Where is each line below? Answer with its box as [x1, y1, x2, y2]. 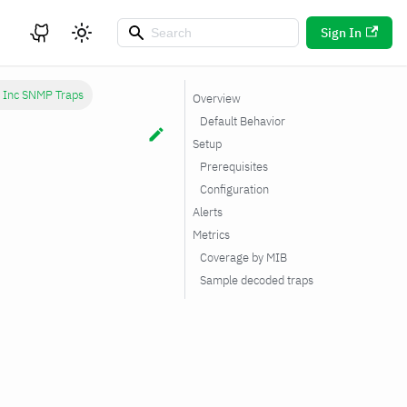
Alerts [193, 204, 223, 220]
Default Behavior [200, 114, 285, 129]
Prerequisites [200, 159, 268, 174]
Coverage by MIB [200, 250, 287, 265]
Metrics [193, 227, 230, 243]
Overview [193, 91, 241, 106]
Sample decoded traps [200, 273, 313, 288]
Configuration [200, 182, 269, 197]
